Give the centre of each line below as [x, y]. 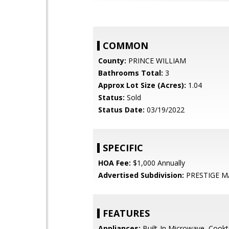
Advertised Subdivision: [141, 175]
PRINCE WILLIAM [156, 61]
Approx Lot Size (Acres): [142, 85]
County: [112, 61]
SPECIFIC [123, 148]
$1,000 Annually [158, 163]
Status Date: [121, 110]
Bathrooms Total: [131, 73]
